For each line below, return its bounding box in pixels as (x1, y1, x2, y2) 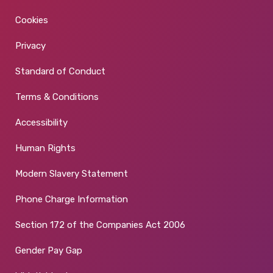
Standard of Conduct (15, 66, 105, 77)
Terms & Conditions (15, 91, 99, 103)
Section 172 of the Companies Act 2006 (15, 219, 185, 231)
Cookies (15, 15, 48, 26)
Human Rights (15, 143, 76, 154)
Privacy (15, 40, 46, 52)
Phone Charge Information (15, 194, 128, 205)
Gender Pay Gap (15, 245, 82, 257)
